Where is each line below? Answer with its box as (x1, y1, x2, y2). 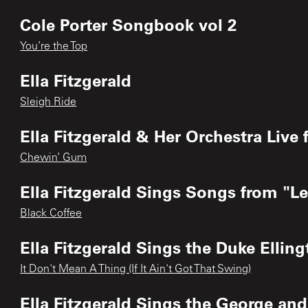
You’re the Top (20, 41, 88, 52)
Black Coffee (20, 208, 82, 219)
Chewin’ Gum (20, 152, 87, 164)
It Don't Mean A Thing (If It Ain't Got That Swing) (20, 263, 252, 275)
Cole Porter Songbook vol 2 (20, 13, 237, 35)
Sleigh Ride (20, 96, 77, 108)
